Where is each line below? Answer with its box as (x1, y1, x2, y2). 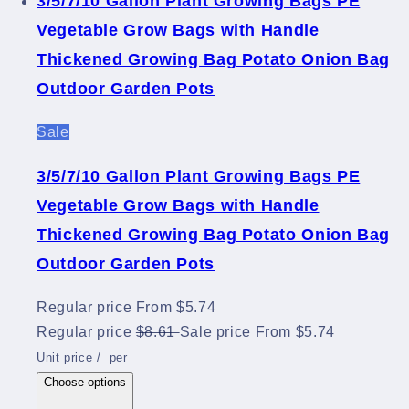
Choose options (44, 375, 126, 390)
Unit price (37, 351, 93, 365)
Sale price (179, 324, 251, 341)
